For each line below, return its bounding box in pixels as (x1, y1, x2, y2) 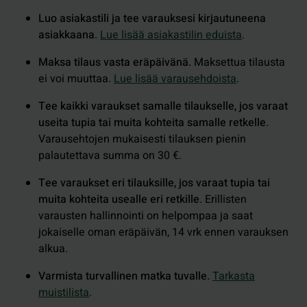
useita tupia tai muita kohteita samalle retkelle (38, 114, 266, 131)
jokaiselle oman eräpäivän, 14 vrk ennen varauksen (38, 223, 288, 241)
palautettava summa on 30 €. (38, 147, 182, 164)
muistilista (38, 284, 89, 301)
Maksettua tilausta (194, 53, 285, 71)
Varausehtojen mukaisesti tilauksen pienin (38, 130, 246, 147)
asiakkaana (38, 26, 95, 43)
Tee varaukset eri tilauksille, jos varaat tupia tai (38, 174, 270, 191)
